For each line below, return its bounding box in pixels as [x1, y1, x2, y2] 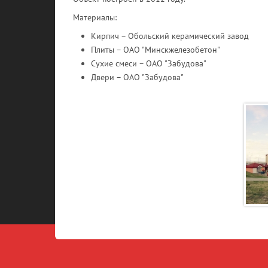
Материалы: [73, 12, 117, 23]
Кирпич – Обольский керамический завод [91, 31, 249, 41]
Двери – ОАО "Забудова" [91, 72, 184, 83]
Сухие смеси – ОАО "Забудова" [91, 58, 206, 69]
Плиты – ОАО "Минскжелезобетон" [91, 44, 220, 55]
